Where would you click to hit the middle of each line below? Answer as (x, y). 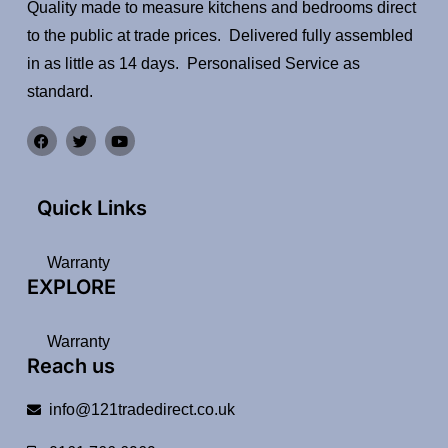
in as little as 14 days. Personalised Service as (193, 64)
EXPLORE (71, 286)
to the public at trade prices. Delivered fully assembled (219, 36)
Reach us (70, 365)
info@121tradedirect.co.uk (142, 409)
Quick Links (91, 207)
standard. (59, 92)
